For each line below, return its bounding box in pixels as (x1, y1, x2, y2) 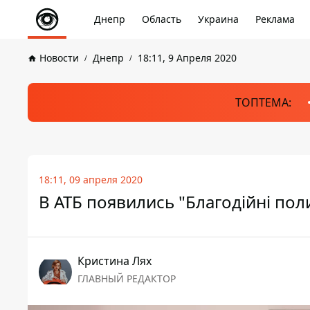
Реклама (255, 12, 295, 26)
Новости (39, 51, 79, 64)
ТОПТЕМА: (235, 95, 291, 110)
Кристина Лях (77, 253, 152, 268)
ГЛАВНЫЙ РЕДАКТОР (77, 272, 176, 285)
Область (142, 12, 181, 26)
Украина (198, 12, 239, 26)
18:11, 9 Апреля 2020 (138, 51, 237, 64)
